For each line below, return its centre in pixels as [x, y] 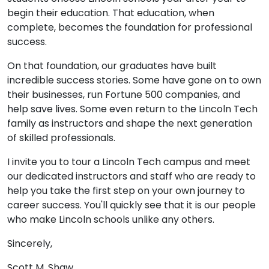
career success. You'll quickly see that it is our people [131, 205]
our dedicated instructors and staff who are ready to [131, 176]
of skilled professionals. [61, 138]
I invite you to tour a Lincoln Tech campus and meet [129, 162]
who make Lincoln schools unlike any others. [111, 219]
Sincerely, [30, 243]
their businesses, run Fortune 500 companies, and [124, 95]
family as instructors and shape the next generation [130, 123]
